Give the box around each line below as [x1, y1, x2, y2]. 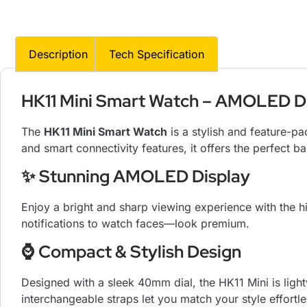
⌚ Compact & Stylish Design [21, 241, 241, 264]
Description [29, 47, 88, 61]
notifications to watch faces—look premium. [21, 216, 249, 230]
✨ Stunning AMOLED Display [21, 164, 250, 188]
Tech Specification [108, 47, 204, 61]
